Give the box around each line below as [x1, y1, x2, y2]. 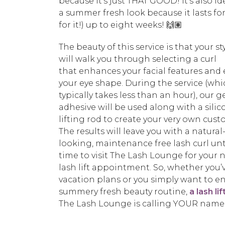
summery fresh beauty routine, [59, 187, 189, 197]
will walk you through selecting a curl [59, 54, 216, 64]
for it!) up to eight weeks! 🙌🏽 [59, 20, 182, 30]
